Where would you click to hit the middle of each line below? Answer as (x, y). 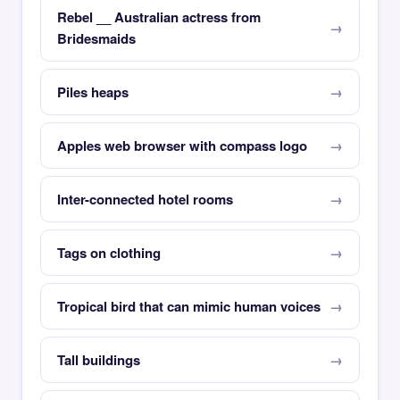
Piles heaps (93, 92)
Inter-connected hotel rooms (145, 199)
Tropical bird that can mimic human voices (189, 306)
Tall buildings (99, 360)
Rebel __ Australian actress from (159, 17)
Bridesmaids (96, 38)
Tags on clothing (109, 253)
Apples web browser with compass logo (182, 146)
